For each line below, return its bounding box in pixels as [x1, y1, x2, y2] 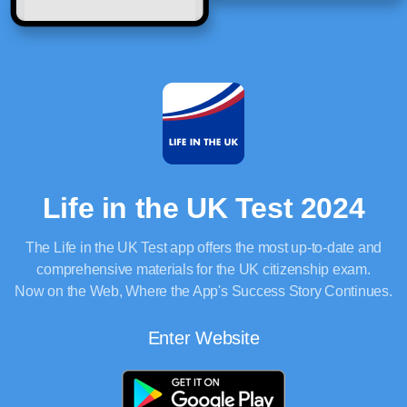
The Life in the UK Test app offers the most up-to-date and [25, 240, 382, 255]
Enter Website [147, 328, 260, 348]
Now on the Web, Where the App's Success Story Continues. [15, 283, 392, 299]
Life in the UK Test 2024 [42, 192, 365, 224]
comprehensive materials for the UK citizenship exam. [36, 262, 371, 277]
